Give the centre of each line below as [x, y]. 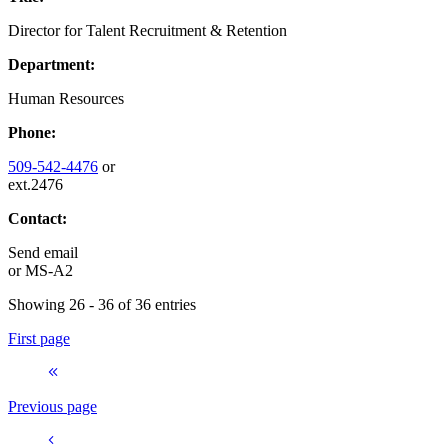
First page [39, 338]
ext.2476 [35, 184]
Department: [51, 64]
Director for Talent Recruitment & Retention [147, 30]
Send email [43, 252]
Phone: [32, 132]
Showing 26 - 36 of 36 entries [102, 304]
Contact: [37, 218]
